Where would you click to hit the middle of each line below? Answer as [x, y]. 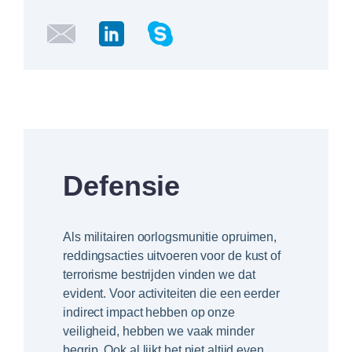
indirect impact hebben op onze [149, 313]
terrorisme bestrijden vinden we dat [159, 275]
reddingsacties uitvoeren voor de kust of [172, 256]
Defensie [122, 186]
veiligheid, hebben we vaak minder [159, 332]
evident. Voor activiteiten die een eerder [171, 294]
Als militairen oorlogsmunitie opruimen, [170, 237]
